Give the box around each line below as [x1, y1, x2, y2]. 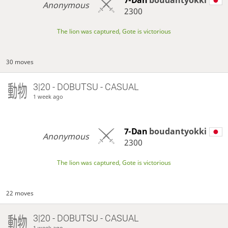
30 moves [6, 57, 34, 66]
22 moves [6, 188, 34, 197]
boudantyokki [149, 125, 207, 137]
